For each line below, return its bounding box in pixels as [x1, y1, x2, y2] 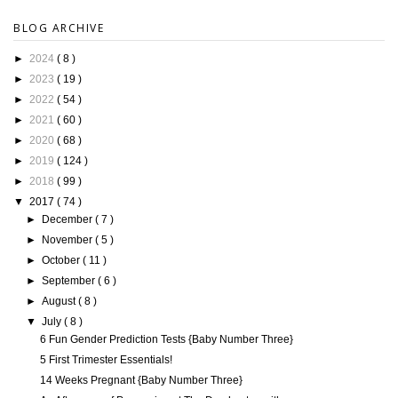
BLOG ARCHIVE [13, 20, 104, 36]
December [42, 213, 96, 227]
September [42, 275, 99, 288]
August [42, 295, 79, 308]
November [42, 234, 96, 247]
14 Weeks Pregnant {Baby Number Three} [39, 374, 243, 387]
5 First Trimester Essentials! [39, 354, 172, 367]
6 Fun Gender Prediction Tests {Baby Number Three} [39, 333, 293, 346]
